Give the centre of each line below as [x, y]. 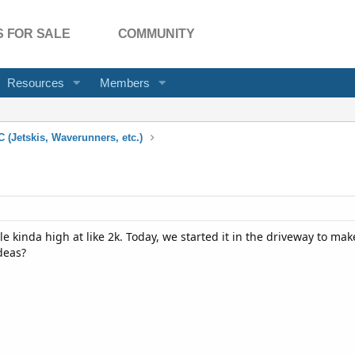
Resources [35, 83]
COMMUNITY [156, 34]
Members [124, 83]
